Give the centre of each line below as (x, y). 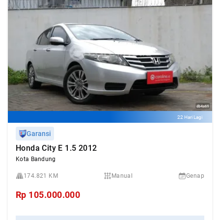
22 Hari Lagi (190, 117)
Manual (122, 176)
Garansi (39, 134)
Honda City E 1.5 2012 (56, 148)
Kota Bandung (36, 159)
